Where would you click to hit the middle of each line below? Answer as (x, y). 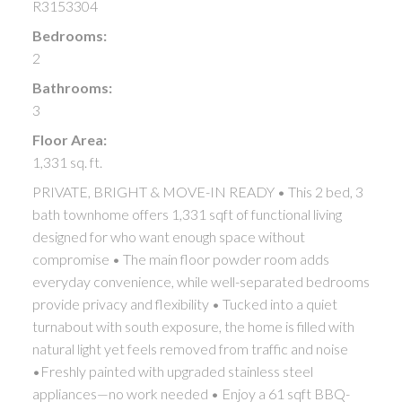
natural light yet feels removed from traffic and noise (190, 348)
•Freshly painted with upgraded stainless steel (172, 371)
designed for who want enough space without (168, 236)
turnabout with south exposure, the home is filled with (193, 326)
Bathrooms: (72, 87)
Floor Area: (69, 139)
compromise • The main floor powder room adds (180, 258)
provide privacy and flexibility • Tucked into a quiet (184, 303)
